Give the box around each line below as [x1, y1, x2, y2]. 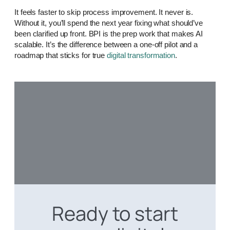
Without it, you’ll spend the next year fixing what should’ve [14, 18, 203, 28]
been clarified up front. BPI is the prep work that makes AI [14, 29, 203, 39]
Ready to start [52, 200, 178, 227]
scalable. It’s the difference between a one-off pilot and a [14, 40, 198, 49]
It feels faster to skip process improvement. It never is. [14, 8, 194, 17]
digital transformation [107, 51, 175, 60]
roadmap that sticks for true [14, 51, 107, 60]
